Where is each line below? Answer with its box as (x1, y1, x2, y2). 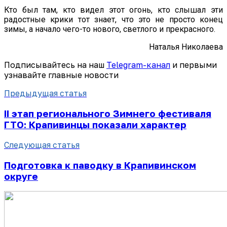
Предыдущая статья (4, 88, 87, 99)
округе (4, 170, 38, 182)
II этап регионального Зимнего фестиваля (4, 108, 211, 120)
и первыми (170, 60, 217, 70)
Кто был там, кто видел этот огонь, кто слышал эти (4, 5, 223, 15)
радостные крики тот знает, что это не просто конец (4, 15, 223, 25)
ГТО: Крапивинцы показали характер (4, 119, 186, 131)
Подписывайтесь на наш (4, 60, 106, 70)
